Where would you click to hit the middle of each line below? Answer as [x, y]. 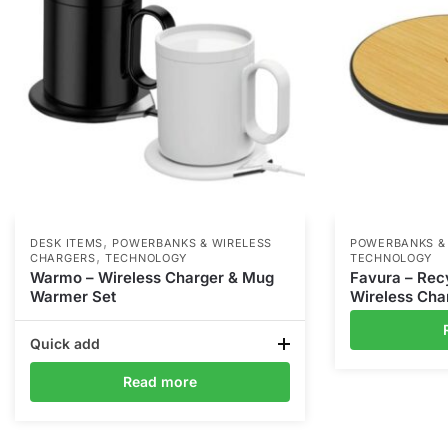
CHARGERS [63, 258]
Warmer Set [73, 297]
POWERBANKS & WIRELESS [192, 243]
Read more [160, 382]
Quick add [65, 344]
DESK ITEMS [66, 243]
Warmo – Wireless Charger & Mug [152, 278]
